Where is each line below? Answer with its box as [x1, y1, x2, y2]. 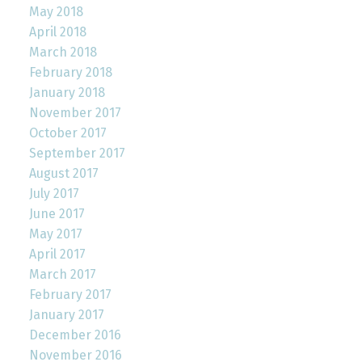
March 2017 [28, 266, 96, 282]
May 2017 [28, 225, 82, 242]
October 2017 [28, 124, 107, 141]
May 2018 [28, 3, 83, 19]
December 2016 [28, 326, 121, 343]
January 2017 [28, 306, 104, 322]
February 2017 [28, 286, 112, 302]
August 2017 [28, 165, 99, 181]
